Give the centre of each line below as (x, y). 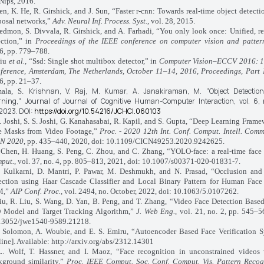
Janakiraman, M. (174, 91)
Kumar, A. (124, 91)
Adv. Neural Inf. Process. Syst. (100, 21)
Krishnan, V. (52, 91)
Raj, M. (90, 91)
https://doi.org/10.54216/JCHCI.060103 (97, 111)
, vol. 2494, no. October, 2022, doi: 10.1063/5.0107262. (149, 191)
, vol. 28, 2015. (171, 21)
